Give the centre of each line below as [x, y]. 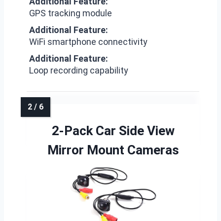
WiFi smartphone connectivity [88, 42]
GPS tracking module [71, 13]
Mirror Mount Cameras [113, 150]
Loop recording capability [79, 70]
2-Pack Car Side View [113, 131]
